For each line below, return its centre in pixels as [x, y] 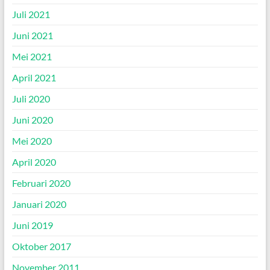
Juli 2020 [31, 98]
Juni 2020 [32, 119]
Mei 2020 [32, 140]
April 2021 [34, 77]
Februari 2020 [41, 183]
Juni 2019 [32, 225]
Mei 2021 [32, 56]
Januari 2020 [39, 204]
